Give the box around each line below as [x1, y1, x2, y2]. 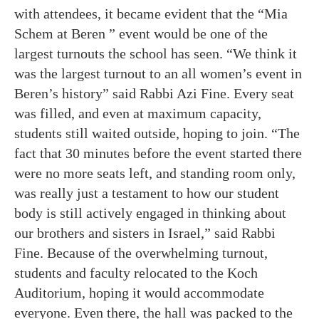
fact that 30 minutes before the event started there [14, 145, 302, 161]
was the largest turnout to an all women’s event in [14, 66, 302, 81]
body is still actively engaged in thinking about [14, 205, 286, 221]
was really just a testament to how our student [14, 185, 279, 201]
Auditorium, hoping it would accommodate [14, 285, 264, 300]
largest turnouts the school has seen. [14, 46, 223, 61]
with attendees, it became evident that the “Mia [14, 6, 288, 21]
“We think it [223, 46, 297, 61]
